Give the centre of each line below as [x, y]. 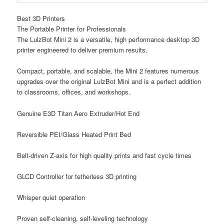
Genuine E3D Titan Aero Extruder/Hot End [78, 113]
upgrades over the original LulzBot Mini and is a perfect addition [109, 81]
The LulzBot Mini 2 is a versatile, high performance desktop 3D [108, 39]
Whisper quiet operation [51, 197]
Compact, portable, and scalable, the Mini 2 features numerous [108, 71]
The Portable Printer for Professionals [72, 29]
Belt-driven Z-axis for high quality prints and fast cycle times [104, 155]
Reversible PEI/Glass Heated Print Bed [74, 134]
